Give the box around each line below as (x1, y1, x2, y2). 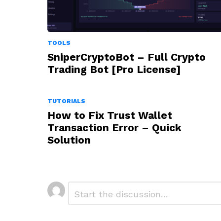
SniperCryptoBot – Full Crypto (47, 51, 206, 64)
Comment (68, 182, 99, 189)
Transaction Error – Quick (47, 121, 182, 134)
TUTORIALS (47, 98, 85, 105)
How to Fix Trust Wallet (47, 109, 172, 122)
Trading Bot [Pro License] (47, 63, 181, 76)
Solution (47, 134, 91, 147)
